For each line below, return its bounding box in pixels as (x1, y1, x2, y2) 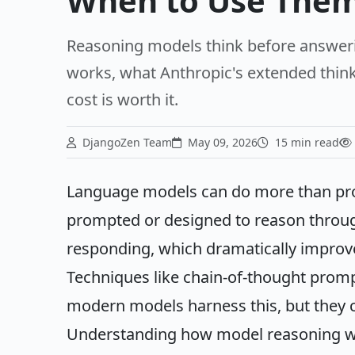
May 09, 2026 (185, 135, 258, 151)
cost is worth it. (67, 89, 178, 111)
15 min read (272, 135, 339, 151)
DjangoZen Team (79, 135, 172, 151)
